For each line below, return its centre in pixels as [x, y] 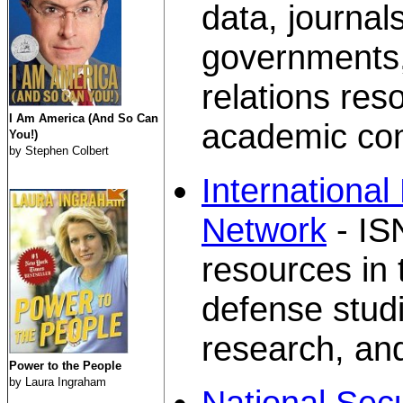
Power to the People [65, 366]
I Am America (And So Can [84, 118]
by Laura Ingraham [58, 382]
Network [264, 230]
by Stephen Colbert [59, 151]
